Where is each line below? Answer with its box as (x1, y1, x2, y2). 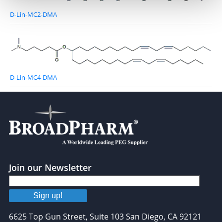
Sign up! (33, 191, 63, 200)
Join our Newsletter (9, 161, 92, 173)
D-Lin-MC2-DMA (10, 9, 57, 19)
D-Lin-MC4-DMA (10, 73, 57, 82)
